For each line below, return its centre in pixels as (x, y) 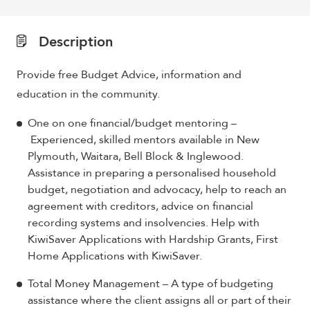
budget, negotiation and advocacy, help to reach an (157, 190)
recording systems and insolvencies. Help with (144, 223)
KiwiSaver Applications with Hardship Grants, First (153, 239)
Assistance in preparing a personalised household (152, 173)
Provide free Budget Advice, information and (129, 75)
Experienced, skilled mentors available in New (144, 140)
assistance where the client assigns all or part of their (159, 300)
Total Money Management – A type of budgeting (151, 284)
